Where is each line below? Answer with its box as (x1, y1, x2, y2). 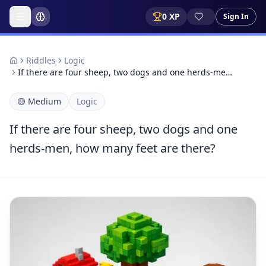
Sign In (223, 11, 249, 21)
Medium (28, 96, 61, 107)
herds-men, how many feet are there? (9, 140, 216, 156)
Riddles (26, 55, 56, 66)
